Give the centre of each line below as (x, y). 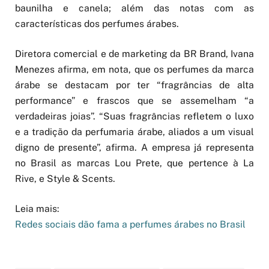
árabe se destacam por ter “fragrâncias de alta (134, 85)
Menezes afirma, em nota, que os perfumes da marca (134, 69)
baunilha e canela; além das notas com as (134, 8)
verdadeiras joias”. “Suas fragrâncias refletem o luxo (134, 116)
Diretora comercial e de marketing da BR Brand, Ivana (134, 53)
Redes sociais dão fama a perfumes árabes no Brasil (130, 225)
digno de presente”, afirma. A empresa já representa (134, 147)
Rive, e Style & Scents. (65, 178)
